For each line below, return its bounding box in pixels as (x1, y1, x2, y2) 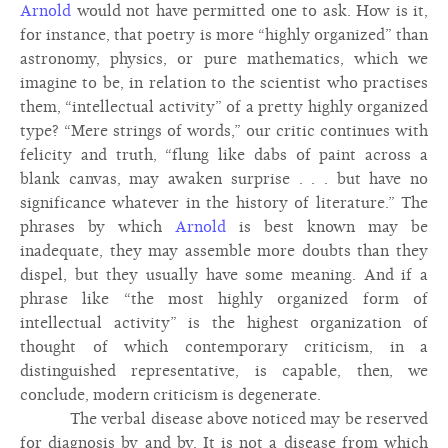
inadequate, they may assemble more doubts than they (20, 242, 428, 260)
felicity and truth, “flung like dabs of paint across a (20, 146, 428, 164)
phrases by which (20, 218, 175, 236)
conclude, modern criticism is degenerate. (20, 386, 321, 404)
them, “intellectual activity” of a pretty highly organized (20, 98, 428, 116)
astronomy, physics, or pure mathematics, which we (20, 50, 428, 68)
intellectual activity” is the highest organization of (20, 314, 428, 332)
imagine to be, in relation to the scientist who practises (20, 74, 428, 92)
